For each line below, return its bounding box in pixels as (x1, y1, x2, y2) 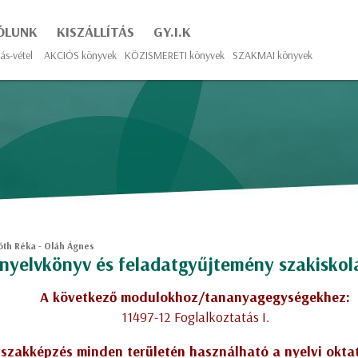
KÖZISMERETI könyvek (125, 48, 225, 62)
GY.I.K (153, 22, 191, 41)
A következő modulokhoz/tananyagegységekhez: (40, 288, 350, 306)
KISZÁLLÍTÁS (57, 22, 134, 41)
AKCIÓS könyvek (44, 48, 117, 62)
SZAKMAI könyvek (233, 48, 312, 62)
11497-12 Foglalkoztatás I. (121, 308, 269, 326)
